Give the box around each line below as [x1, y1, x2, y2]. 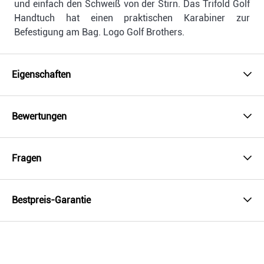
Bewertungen [12, 111, 67, 123]
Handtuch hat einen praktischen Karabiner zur [14, 12, 250, 24]
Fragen [12, 153, 41, 164]
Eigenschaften [12, 69, 71, 81]
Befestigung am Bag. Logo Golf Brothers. [14, 27, 184, 38]
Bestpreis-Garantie [12, 194, 91, 206]
